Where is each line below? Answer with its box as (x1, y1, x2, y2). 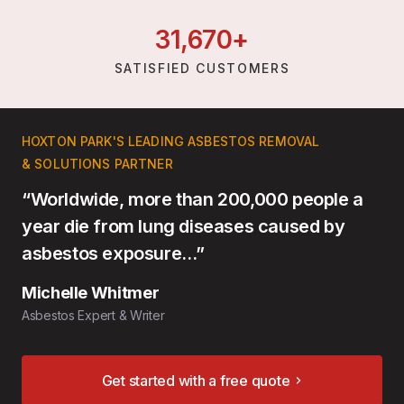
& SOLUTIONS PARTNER (22, 156, 173, 172)
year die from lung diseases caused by (22, 216, 345, 238)
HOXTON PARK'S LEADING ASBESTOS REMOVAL (22, 133, 320, 150)
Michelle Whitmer (22, 283, 160, 303)
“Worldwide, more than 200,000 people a (22, 188, 363, 211)
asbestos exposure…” (22, 243, 205, 265)
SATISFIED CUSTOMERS (114, 60, 290, 77)
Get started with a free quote (101, 372, 290, 390)
